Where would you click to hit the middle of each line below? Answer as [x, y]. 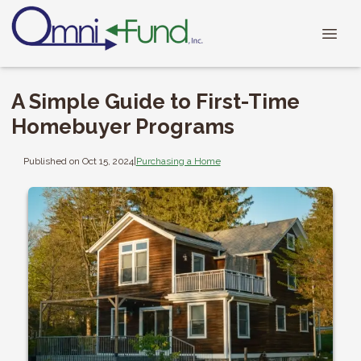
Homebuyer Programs [123, 127]
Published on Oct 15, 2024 [78, 161]
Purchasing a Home [178, 161]
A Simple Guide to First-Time [156, 102]
